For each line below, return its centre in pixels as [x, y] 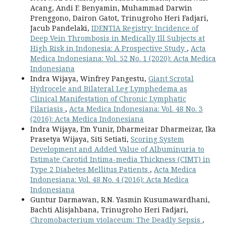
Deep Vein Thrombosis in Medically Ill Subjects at [118, 38]
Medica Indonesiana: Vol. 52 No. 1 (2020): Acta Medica [123, 58]
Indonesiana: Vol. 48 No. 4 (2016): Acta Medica [109, 179]
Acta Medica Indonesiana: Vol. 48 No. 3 [136, 109]
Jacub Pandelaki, [61, 28]
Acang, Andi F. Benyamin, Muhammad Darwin [111, 8]
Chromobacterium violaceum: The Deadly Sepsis [116, 220]
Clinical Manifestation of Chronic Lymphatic [108, 99]
